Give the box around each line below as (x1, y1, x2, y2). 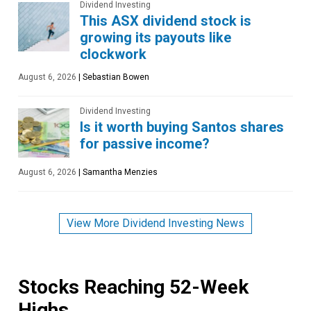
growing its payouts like (80, 29, 231, 47)
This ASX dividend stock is (80, 12, 251, 30)
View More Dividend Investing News (67, 216, 244, 230)
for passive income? (80, 135, 210, 153)
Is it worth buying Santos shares (80, 119, 284, 136)
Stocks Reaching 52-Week (18, 275, 249, 299)
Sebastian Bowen (81, 72, 149, 83)
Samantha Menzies (81, 167, 158, 178)
